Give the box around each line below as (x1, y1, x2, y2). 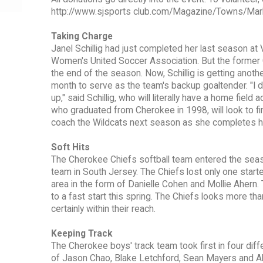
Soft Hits (51, 142, 90, 153)
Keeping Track (51, 228, 112, 240)
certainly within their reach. (51, 204, 156, 215)
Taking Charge (51, 31, 113, 42)
